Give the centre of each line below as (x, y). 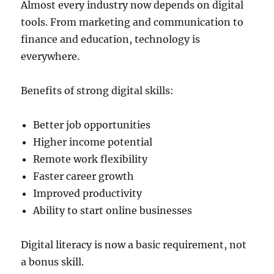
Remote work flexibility (91, 159)
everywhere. (50, 56)
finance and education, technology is (111, 39)
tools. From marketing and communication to (132, 22)
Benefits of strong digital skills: (98, 91)
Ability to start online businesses (113, 210)
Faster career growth (84, 176)
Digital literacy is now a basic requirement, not (134, 245)
